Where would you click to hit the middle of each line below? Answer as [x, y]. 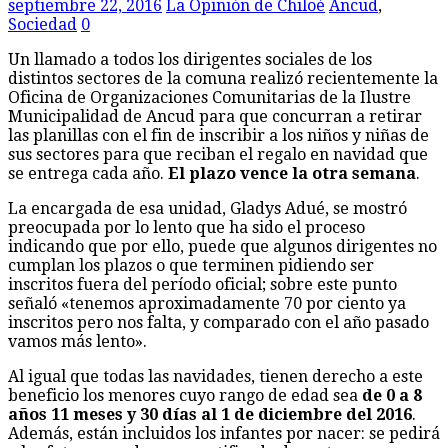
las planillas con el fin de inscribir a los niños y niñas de [218, 135]
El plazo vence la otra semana [292, 173]
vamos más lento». [77, 341]
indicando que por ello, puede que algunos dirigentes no [222, 246]
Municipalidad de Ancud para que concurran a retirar [215, 116]
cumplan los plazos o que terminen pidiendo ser [191, 265]
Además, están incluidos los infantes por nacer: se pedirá [224, 433]
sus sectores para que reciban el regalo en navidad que [218, 154]
